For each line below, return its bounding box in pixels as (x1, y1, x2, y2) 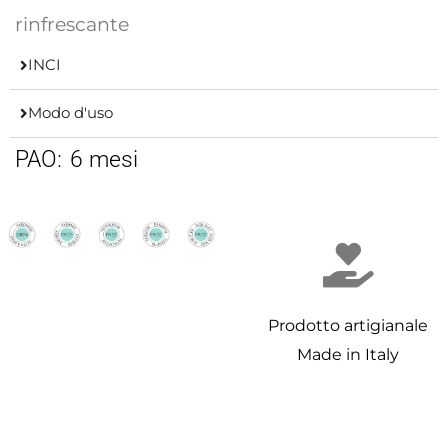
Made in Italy (297, 344, 399, 364)
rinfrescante (15, 12, 129, 36)
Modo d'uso (28, 103, 113, 122)
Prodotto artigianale (268, 315, 428, 335)
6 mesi (70, 144, 138, 173)
